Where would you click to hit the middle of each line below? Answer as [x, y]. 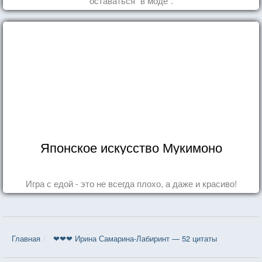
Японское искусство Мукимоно [131, 147]
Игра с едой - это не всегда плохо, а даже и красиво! [131, 184]
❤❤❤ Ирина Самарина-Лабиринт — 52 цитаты [135, 239]
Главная [26, 239]
